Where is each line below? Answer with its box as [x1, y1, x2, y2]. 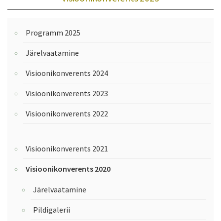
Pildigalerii [33, 205, 70, 215]
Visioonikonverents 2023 [26, 88, 108, 99]
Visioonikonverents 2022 [26, 109, 108, 119]
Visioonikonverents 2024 [26, 68, 108, 78]
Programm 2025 [26, 28, 80, 38]
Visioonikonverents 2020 [26, 164, 110, 174]
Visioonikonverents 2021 [26, 144, 108, 154]
